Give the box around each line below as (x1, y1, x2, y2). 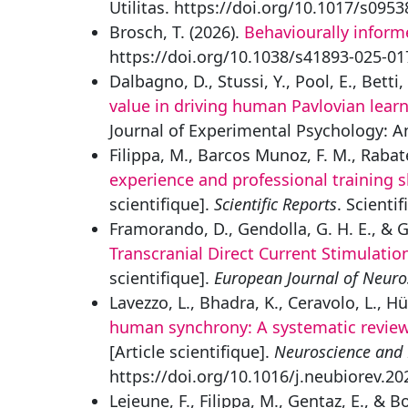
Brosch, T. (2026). (109, 21, 244, 43)
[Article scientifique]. (109, 341, 274, 362)
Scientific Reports (214, 193, 337, 215)
